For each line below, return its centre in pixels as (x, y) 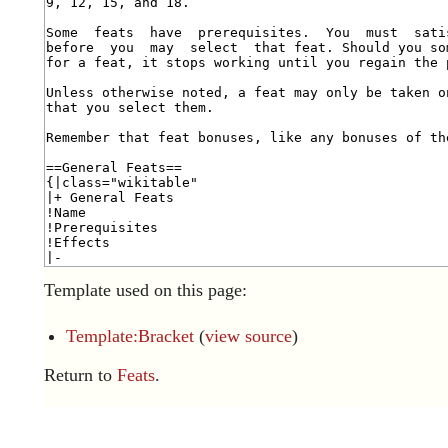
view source (249, 336)
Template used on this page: (145, 290)
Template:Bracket (130, 336)
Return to (80, 375)
